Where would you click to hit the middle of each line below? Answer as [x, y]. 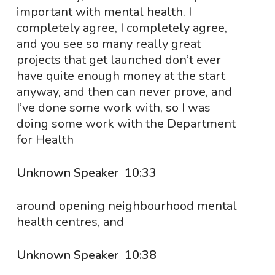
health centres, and [70, 222]
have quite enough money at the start [121, 76]
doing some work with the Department [126, 124]
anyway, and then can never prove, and [124, 92]
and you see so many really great [108, 44]
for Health [45, 140]
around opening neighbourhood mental [126, 206]
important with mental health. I [104, 12]
